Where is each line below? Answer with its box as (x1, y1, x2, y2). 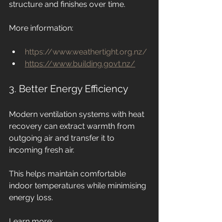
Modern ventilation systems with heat (9, 110, 146, 119)
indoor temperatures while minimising (9, 181, 148, 191)
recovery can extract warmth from (9, 121, 137, 131)
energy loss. (9, 193, 53, 203)
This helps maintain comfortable (9, 169, 128, 179)
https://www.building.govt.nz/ (25, 59, 135, 69)
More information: (9, 23, 73, 33)
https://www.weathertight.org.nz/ (25, 47, 147, 57)
